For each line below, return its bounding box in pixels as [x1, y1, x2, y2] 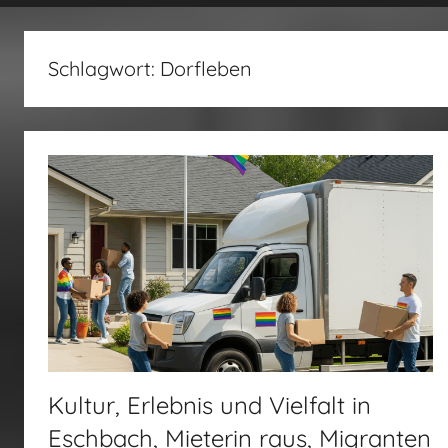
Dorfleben [160, 55, 252, 81]
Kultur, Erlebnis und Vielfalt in [48, 389, 371, 420]
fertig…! [24, 17, 152, 68]
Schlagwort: [48, 55, 160, 81]
